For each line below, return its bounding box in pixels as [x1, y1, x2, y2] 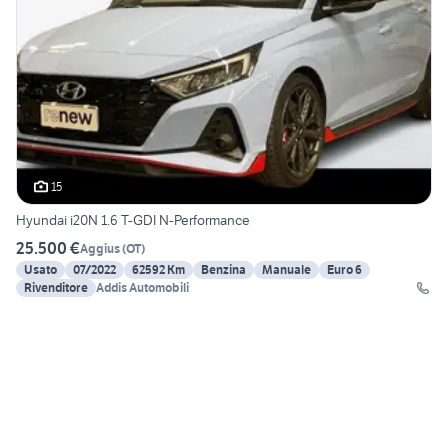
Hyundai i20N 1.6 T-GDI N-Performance [16, 211, 250, 230]
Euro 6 [327, 262, 362, 278]
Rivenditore [24, 280, 88, 296]
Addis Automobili [96, 280, 189, 296]
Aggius [80, 240, 120, 256]
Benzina [201, 262, 246, 278]
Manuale [262, 262, 311, 278]
